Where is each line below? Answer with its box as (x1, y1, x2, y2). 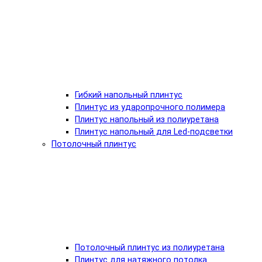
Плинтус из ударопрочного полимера (75, 102, 225, 112)
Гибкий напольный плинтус (75, 89, 182, 100)
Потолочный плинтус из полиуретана (75, 242, 225, 253)
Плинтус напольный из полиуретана (75, 114, 219, 125)
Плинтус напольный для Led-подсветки (75, 126, 233, 137)
